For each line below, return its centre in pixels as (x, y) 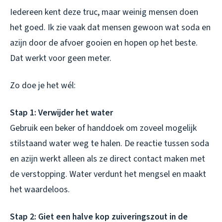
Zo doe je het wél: (43, 85)
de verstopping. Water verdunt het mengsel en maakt (108, 174)
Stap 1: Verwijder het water (61, 112)
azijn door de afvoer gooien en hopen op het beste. (104, 43)
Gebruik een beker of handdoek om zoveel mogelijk (103, 128)
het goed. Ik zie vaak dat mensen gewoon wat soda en (110, 27)
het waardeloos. (40, 189)
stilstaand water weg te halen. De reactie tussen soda (110, 143)
